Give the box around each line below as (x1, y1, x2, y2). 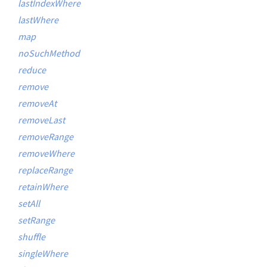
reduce (18, 64, 46, 76)
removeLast (18, 114, 65, 126)
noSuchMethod (18, 47, 80, 59)
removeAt (18, 97, 57, 109)
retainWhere (18, 181, 68, 193)
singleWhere (18, 247, 68, 259)
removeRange (18, 131, 73, 142)
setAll (18, 197, 40, 209)
